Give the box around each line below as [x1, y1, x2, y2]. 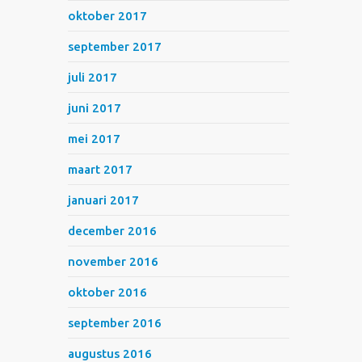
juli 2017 [68, 70, 118, 84]
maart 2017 [68, 162, 133, 176]
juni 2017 [68, 101, 122, 115]
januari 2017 [68, 193, 140, 207]
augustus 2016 [68, 347, 153, 360]
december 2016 [68, 224, 158, 238]
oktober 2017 [68, 9, 148, 23]
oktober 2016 [68, 285, 148, 299]
